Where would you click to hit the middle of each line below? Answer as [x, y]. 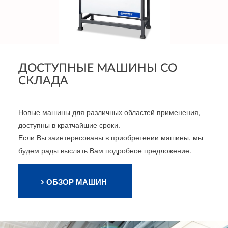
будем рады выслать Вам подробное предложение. [105, 150]
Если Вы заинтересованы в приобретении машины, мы [110, 138]
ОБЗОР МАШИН [76, 182]
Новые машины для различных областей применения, [109, 112]
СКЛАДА [43, 81]
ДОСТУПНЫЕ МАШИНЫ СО [97, 68]
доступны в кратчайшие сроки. [69, 125]
